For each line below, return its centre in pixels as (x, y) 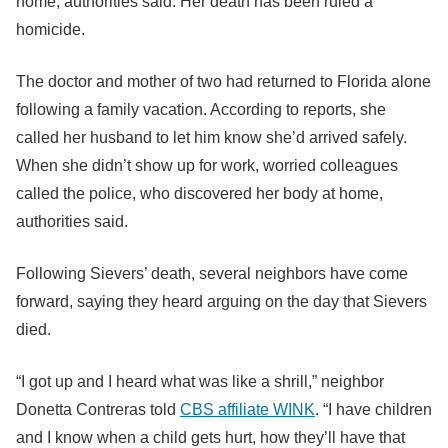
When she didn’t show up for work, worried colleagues (207, 165)
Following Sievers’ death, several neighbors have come (212, 273)
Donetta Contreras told (98, 409)
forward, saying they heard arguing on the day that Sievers (221, 301)
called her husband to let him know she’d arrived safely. (211, 137)
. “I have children (373, 409)
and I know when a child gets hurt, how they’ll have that (210, 437)
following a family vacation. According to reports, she (201, 109)
